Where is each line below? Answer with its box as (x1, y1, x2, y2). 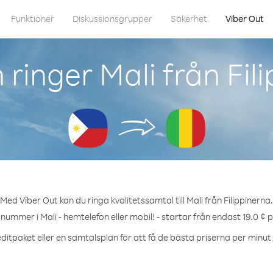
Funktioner (11, 13, 54, 24)
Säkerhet (171, 13, 207, 24)
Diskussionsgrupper (73, 13, 152, 24)
